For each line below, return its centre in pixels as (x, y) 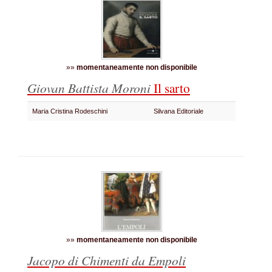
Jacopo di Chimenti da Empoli (107, 260)
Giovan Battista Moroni (90, 88)
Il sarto (172, 88)
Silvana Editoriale (180, 111)
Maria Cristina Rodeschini (72, 111)
